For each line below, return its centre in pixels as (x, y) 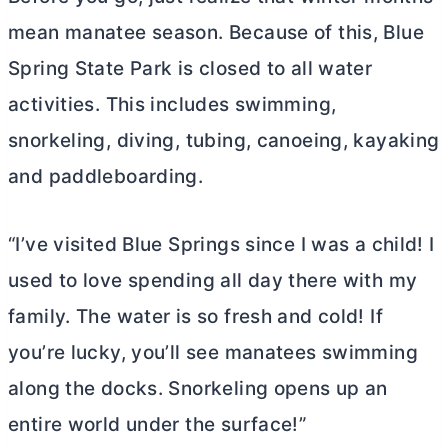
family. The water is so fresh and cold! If (195, 317)
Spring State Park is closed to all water (190, 69)
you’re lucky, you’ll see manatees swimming (213, 353)
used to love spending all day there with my (213, 281)
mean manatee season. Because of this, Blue (216, 33)
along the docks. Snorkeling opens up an (198, 389)
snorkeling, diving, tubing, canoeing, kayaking (224, 141)
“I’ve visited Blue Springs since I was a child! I (221, 245)
